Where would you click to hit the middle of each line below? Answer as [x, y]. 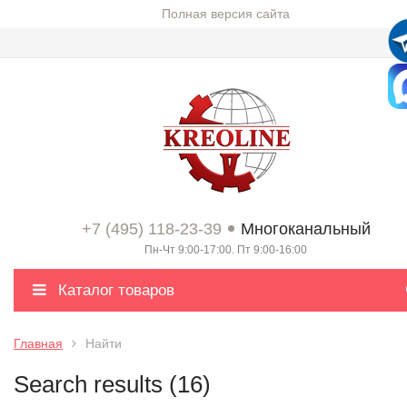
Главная [38, 343]
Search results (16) [112, 384]
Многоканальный [305, 229]
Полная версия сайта [226, 14]
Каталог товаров [114, 290]
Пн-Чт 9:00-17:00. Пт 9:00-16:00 [226, 250]
